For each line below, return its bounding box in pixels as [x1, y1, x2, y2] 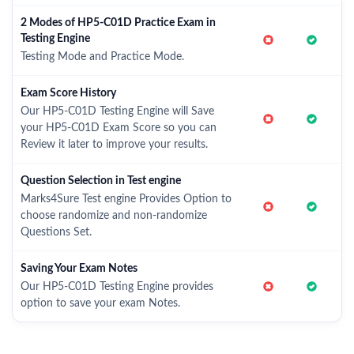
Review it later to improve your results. [21, 139, 208, 150]
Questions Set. [21, 227, 92, 238]
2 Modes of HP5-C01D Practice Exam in [21, 17, 216, 28]
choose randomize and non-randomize [21, 210, 207, 221]
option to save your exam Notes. [21, 298, 180, 309]
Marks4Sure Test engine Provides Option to [21, 194, 232, 205]
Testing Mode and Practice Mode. [21, 51, 184, 62]
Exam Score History [21, 88, 116, 99]
